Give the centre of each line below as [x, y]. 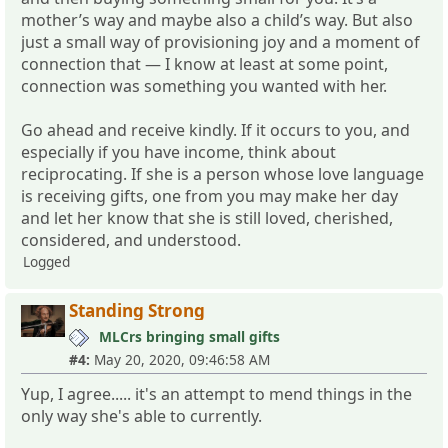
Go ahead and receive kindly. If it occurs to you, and [215, 129]
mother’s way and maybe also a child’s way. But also [217, 19]
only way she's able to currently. [141, 415]
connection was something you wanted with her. [204, 85]
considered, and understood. [131, 239]
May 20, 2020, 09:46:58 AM [180, 359]
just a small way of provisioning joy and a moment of [220, 41]
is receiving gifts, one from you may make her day [209, 195]
